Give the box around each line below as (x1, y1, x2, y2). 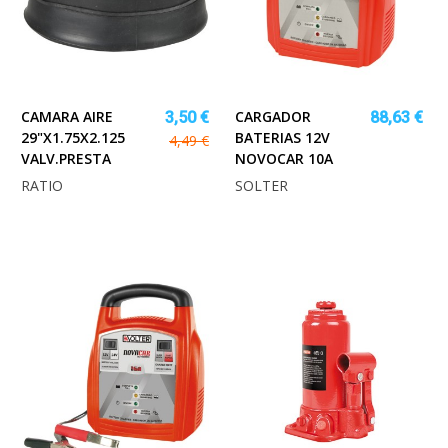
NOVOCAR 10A (235, 148, 333, 168)
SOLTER (235, 175, 288, 195)
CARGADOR (235, 106, 311, 126)
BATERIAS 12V (235, 127, 330, 147)
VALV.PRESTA (21, 148, 111, 168)
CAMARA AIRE (21, 106, 113, 126)
